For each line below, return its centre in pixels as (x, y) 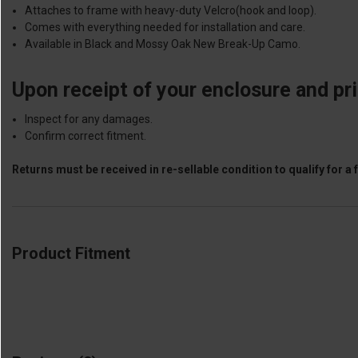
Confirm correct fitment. (86, 135)
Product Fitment (71, 253)
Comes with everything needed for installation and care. (165, 27)
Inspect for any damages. (89, 119)
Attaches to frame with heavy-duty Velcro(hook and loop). (171, 10)
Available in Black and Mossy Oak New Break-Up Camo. (163, 44)
